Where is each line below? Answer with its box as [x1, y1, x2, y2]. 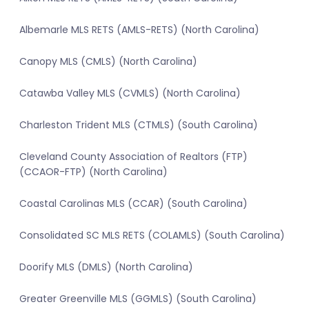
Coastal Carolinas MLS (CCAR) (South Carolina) [19, 197, 248, 211]
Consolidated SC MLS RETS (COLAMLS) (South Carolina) [19, 228, 285, 243]
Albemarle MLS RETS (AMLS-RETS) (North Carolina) [19, 23, 259, 37]
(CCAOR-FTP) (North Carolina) [19, 165, 168, 179]
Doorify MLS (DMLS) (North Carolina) [19, 260, 193, 275]
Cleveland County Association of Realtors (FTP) [19, 150, 248, 164]
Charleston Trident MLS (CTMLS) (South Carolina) [19, 118, 258, 132]
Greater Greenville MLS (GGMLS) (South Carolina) [19, 292, 257, 306]
